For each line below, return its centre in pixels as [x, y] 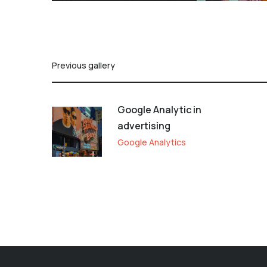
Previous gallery [83, 65]
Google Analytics [152, 142]
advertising [144, 125]
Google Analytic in [159, 109]
